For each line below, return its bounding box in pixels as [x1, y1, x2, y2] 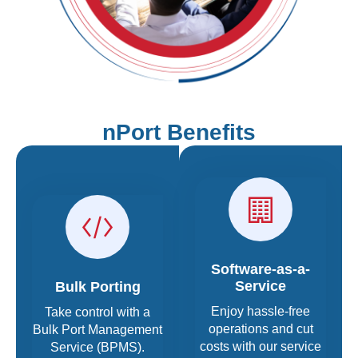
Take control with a [45, 304, 150, 319]
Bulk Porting [54, 278, 141, 295]
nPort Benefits [102, 120, 256, 145]
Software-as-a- [211, 261, 310, 278]
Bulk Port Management [33, 322, 162, 336]
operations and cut [208, 322, 313, 336]
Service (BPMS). [50, 340, 145, 354]
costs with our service [200, 340, 321, 354]
